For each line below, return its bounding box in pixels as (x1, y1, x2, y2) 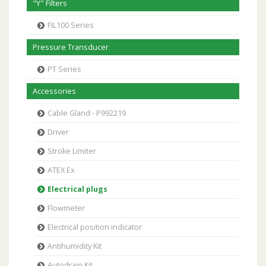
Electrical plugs (47, 184, 107, 194)
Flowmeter (47, 203, 85, 213)
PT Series (47, 64, 81, 74)
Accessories (33, 86, 76, 96)
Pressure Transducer (33, 42, 109, 52)
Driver (47, 127, 69, 137)
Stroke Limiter (47, 146, 96, 156)
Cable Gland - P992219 (47, 108, 126, 118)
